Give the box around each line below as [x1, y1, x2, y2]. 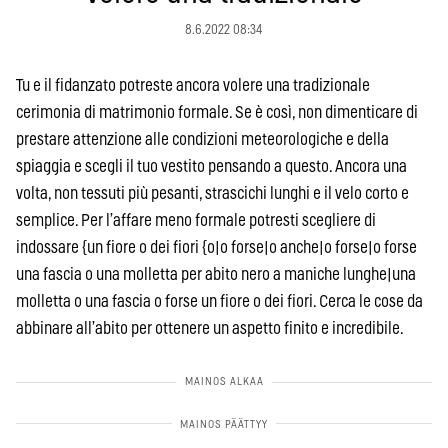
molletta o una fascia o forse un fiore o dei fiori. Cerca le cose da [16, 292, 423, 310]
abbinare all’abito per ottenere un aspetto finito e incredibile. [16, 319, 404, 337]
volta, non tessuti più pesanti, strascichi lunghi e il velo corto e [16, 184, 409, 202]
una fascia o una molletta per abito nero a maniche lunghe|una [16, 265, 416, 283]
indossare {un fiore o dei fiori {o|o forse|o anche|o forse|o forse [16, 238, 417, 256]
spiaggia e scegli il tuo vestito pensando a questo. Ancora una [16, 157, 407, 175]
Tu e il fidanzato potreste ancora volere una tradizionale [16, 76, 370, 94]
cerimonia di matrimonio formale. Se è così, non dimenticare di [16, 103, 418, 121]
